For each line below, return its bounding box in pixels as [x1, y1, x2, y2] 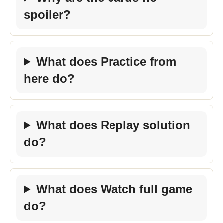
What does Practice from [36, 55, 177, 68]
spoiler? [24, 8, 71, 21]
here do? [24, 72, 75, 85]
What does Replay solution [36, 118, 191, 132]
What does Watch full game [36, 182, 193, 196]
